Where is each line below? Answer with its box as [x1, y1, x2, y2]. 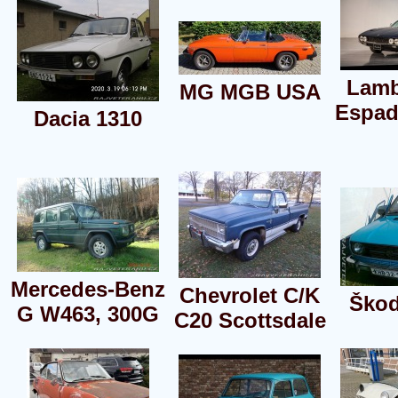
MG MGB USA [179, 80, 321, 104]
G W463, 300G [17, 302, 159, 326]
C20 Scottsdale [173, 308, 326, 332]
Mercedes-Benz [11, 277, 165, 301]
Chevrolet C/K [179, 283, 320, 307]
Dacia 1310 [34, 107, 142, 131]
